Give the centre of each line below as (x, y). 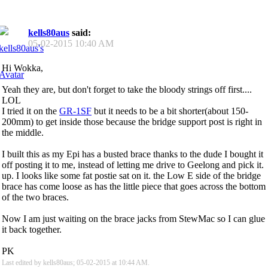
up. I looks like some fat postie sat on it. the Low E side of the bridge (131, 175)
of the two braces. (35, 197)
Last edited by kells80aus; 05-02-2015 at (60, 262)
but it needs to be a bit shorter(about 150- (170, 111)
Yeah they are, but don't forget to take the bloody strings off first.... (127, 89)
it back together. (32, 229)
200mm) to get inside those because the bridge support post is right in (132, 121)
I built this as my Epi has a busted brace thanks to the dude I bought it (133, 154)
